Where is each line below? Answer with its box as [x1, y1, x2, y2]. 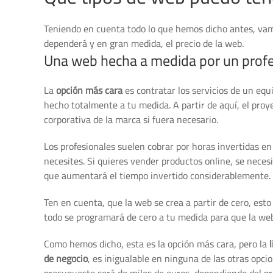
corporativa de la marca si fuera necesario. [44, 110, 218, 129]
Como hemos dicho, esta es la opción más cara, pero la [44, 235, 269, 253]
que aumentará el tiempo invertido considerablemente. [44, 166, 271, 185]
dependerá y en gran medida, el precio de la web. [44, 34, 244, 52]
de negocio [44, 249, 88, 268]
